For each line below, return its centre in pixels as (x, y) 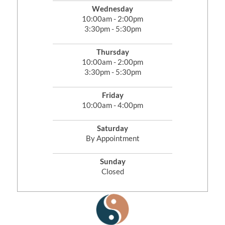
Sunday (113, 161)
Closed (113, 172)
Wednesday (113, 9)
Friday (113, 95)
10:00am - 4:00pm (113, 105)
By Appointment (113, 138)
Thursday (113, 52)
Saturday (113, 128)
